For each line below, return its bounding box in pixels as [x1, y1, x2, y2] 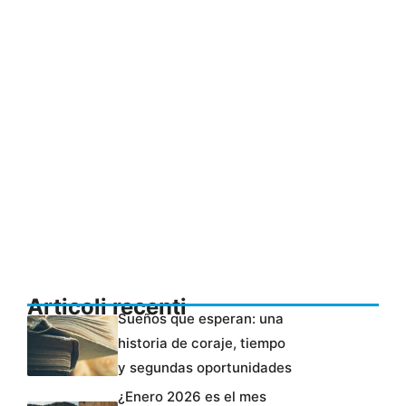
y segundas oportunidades [118, 359, 292, 377]
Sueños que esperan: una [118, 310, 284, 328]
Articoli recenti [27, 294, 187, 321]
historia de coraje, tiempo [118, 334, 285, 353]
